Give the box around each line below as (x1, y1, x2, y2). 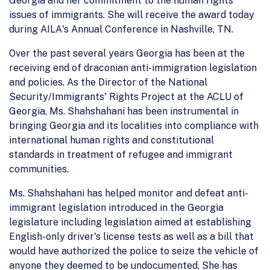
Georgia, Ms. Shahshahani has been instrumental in (9, 105, 239, 117)
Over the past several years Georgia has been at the (9, 47, 245, 59)
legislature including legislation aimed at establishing (9, 216, 251, 228)
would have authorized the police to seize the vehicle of (9, 245, 259, 257)
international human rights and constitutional (9, 134, 214, 146)
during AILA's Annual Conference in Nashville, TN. (9, 23, 233, 35)
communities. (9, 163, 69, 175)
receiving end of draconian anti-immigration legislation (9, 61, 257, 74)
